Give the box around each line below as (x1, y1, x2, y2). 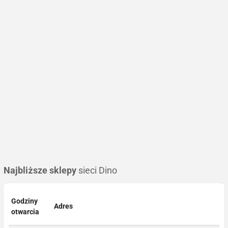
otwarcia (11, 207, 39, 216)
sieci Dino (76, 165, 117, 176)
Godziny (11, 196, 38, 205)
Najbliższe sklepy (4, 165, 76, 176)
